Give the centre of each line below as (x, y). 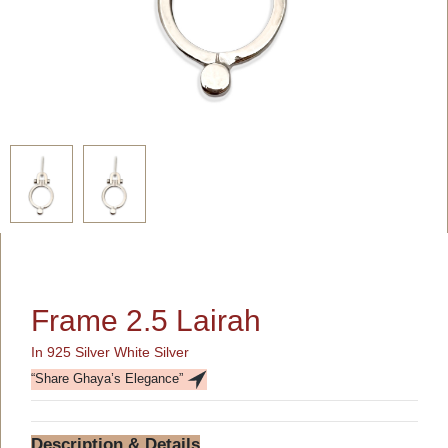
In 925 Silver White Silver (110, 352)
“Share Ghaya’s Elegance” (109, 379)
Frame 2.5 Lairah (146, 321)
